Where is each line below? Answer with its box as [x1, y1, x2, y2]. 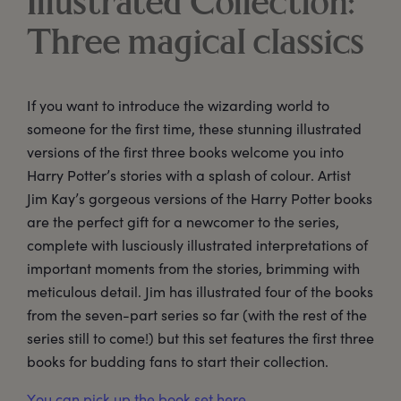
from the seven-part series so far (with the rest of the [27, 305, 367, 325]
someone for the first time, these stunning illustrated [27, 119, 362, 139]
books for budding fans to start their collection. [27, 352, 328, 371]
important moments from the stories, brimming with [27, 259, 360, 278]
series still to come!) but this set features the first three [27, 328, 374, 348]
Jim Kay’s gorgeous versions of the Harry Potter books [27, 189, 372, 209]
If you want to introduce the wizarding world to [27, 96, 329, 115]
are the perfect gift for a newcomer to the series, [27, 212, 339, 232]
